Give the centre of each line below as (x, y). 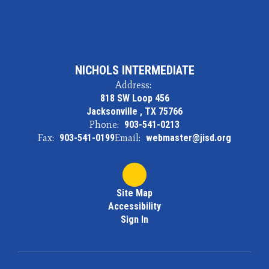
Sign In (134, 219)
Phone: (104, 125)
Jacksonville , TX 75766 (134, 111)
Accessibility (134, 206)
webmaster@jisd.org (189, 138)
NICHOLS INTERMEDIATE (134, 70)
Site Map (134, 193)
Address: (133, 85)
